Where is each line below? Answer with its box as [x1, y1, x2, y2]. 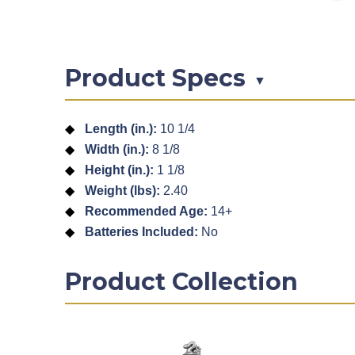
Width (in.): [85, 143, 149, 157]
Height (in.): [85, 163, 154, 177]
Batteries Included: [85, 225, 198, 239]
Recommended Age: [85, 204, 208, 219]
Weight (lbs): [85, 184, 160, 198]
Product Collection [65, 267, 298, 297]
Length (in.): [85, 122, 157, 136]
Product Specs [65, 63, 246, 94]
